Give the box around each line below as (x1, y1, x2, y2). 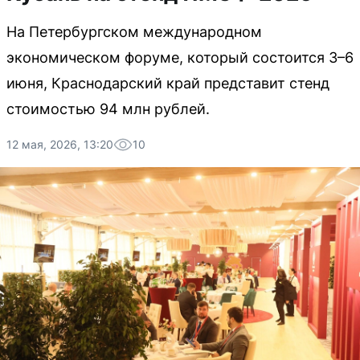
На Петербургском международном (6, 23, 262, 40)
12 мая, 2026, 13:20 (6, 137, 113, 151)
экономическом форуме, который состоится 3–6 (6, 49, 354, 66)
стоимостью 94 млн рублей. (6, 100, 210, 117)
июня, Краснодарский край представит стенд (6, 75, 329, 92)
